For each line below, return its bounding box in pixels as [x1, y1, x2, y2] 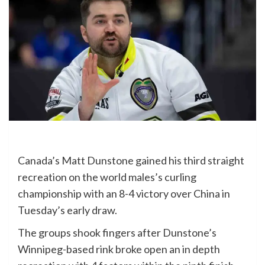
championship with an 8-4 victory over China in [18, 187, 230, 201]
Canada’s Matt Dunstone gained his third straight [18, 154, 244, 167]
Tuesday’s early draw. [18, 203, 117, 217]
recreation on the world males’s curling [18, 170, 196, 184]
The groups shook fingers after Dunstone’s [18, 226, 216, 240]
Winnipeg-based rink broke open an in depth [18, 243, 220, 256]
